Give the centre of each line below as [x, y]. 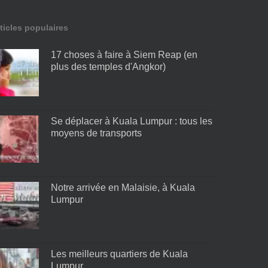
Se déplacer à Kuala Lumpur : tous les [131, 121]
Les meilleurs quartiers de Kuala [119, 254]
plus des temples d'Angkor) [108, 66]
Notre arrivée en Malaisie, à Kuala [123, 188]
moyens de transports [96, 133]
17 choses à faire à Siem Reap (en [124, 54]
